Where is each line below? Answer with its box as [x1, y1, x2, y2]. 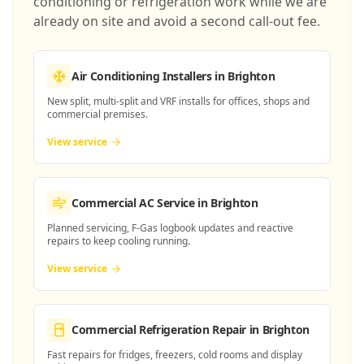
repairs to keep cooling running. [47, 234, 190, 248]
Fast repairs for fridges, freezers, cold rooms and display [47, 348, 302, 362]
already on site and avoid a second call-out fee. [33, 12, 320, 30]
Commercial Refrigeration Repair [71, 322, 247, 337]
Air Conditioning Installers [71, 68, 212, 84]
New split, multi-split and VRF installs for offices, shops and [47, 94, 310, 108]
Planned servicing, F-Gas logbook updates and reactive [47, 221, 293, 235]
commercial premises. [47, 107, 148, 121]
